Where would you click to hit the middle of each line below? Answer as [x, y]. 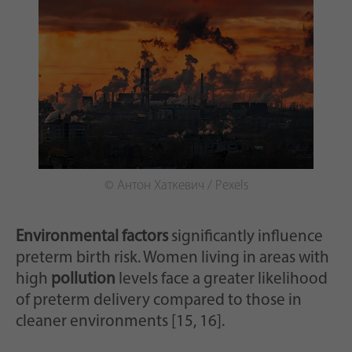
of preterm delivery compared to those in [159, 301]
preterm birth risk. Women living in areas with [172, 258]
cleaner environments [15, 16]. [120, 322]
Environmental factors [92, 237]
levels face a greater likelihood [222, 280]
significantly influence [246, 237]
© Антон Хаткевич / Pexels [176, 186]
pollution [83, 280]
